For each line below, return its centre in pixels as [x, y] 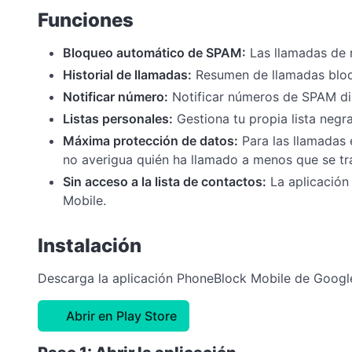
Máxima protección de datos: [150, 140]
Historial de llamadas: [127, 74]
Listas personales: [118, 118]
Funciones [86, 20]
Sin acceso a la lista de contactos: [165, 181]
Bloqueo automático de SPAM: [154, 52]
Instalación [90, 245]
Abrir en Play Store [121, 315]
